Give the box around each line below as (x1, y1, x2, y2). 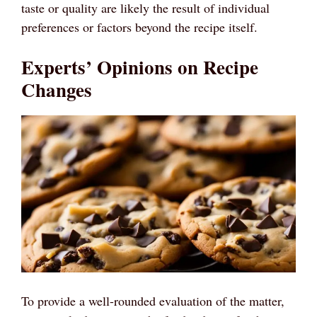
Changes (21, 76, 92, 103)
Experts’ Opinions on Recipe (21, 53, 258, 81)
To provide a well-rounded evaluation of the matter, (21, 292, 284, 309)
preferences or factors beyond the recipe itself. (21, 18, 258, 35)
